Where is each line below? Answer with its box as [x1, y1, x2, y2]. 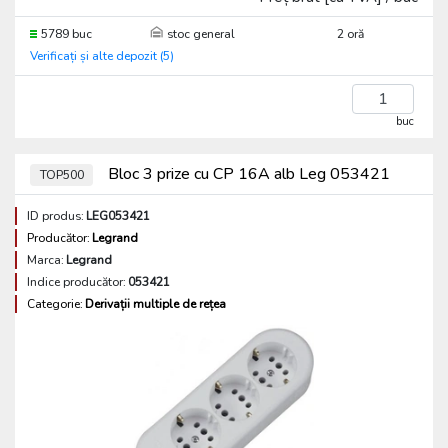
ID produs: [27, 208, 84, 224]
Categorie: [27, 296, 83, 312]
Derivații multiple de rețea [85, 296, 226, 312]
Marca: [27, 252, 64, 268]
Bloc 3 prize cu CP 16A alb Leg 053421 [104, 163, 391, 185]
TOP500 [39, 167, 84, 183]
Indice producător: [27, 274, 126, 290]
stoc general [167, 26, 236, 42]
